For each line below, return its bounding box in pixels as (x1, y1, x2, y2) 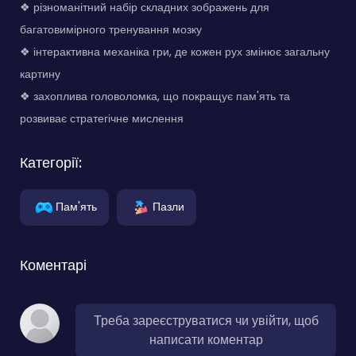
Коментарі (20, 255, 87, 276)
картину (20, 66, 60, 83)
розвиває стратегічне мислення (20, 110, 184, 127)
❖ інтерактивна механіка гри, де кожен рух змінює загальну (20, 44, 330, 60)
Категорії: (20, 153, 82, 173)
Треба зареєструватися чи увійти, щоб (93, 311, 319, 331)
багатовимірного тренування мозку (20, 21, 202, 38)
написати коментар (149, 331, 263, 350)
